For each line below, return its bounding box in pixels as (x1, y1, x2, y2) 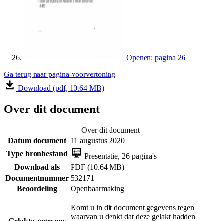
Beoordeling (17, 184, 57, 193)
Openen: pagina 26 (126, 53, 185, 62)
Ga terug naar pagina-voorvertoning (4, 70, 115, 78)
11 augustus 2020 (71, 136, 125, 145)
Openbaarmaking (71, 184, 124, 193)
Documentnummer (5, 173, 69, 182)
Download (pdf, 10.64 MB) (16, 83, 104, 92)
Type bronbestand (6, 149, 68, 158)
